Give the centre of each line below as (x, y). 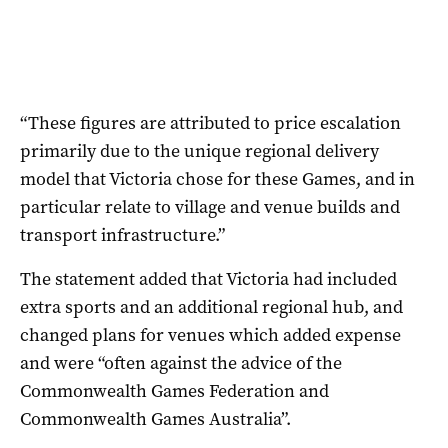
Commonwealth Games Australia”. (155, 418)
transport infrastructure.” (122, 234)
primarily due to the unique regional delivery (199, 150)
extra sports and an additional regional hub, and (211, 306)
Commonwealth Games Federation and (174, 390)
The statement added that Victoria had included (208, 278)
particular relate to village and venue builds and (210, 206)
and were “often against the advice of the (181, 362)
